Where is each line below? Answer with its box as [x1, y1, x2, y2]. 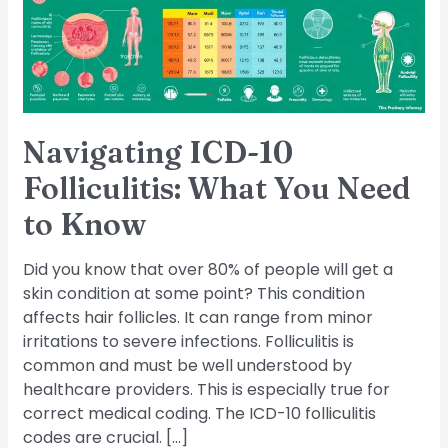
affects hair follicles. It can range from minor [23, 306, 374, 330]
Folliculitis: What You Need [23, 170, 412, 208]
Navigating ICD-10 [23, 134, 294, 172]
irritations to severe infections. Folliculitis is [23, 330, 355, 354]
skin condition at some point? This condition [23, 282, 366, 306]
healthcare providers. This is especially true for [23, 378, 391, 402]
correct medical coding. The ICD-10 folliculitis [23, 402, 377, 426]
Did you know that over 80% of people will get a [23, 258, 394, 282]
